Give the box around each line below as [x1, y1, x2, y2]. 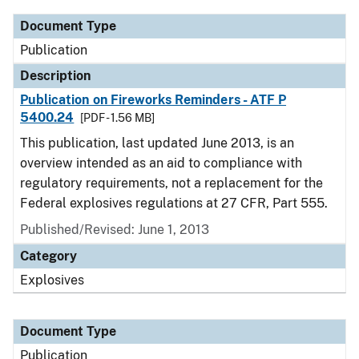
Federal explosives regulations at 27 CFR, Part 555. [20, 196, 328, 211]
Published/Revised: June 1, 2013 [20, 222, 209, 237]
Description [20, 68, 91, 83]
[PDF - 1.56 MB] [80, 111, 155, 124]
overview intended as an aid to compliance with [20, 155, 302, 171]
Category [20, 248, 77, 264]
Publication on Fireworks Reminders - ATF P [20, 92, 287, 107]
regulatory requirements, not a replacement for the [20, 175, 323, 191]
